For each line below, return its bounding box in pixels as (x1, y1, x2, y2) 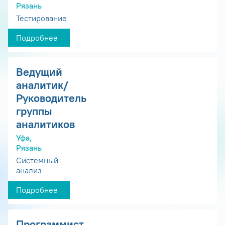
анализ (16, 165, 42, 176)
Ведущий (16, 64, 62, 79)
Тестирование (16, 13, 67, 23)
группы (16, 103, 52, 118)
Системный (16, 155, 58, 166)
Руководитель (16, 90, 86, 105)
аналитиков (16, 117, 75, 131)
